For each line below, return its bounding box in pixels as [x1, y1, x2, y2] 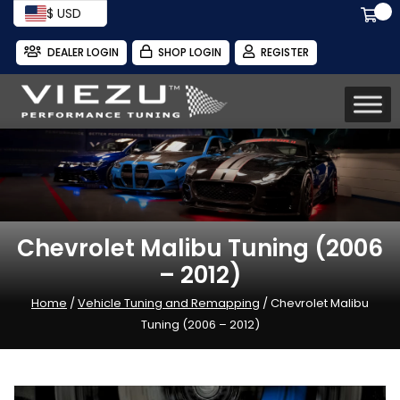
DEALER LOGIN [47, 45, 119, 60]
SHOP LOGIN [158, 45, 221, 60]
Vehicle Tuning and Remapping [78, 294, 260, 312]
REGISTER [261, 45, 309, 60]
